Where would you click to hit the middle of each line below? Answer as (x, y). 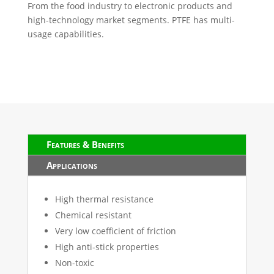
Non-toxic (74, 262)
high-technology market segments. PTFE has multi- (131, 20)
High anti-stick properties (107, 246)
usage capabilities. (65, 34)
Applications (72, 165)
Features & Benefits (85, 144)
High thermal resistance (104, 199)
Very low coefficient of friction (115, 231)
